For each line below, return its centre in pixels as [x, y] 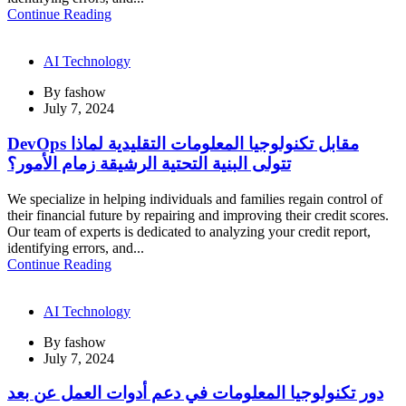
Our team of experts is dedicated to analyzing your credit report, [189, 231]
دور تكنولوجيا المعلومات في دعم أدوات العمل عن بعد [195, 393]
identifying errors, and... [76, 247]
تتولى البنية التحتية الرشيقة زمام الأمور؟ [149, 163]
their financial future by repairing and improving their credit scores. [198, 215]
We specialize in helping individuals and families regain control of [195, 198]
